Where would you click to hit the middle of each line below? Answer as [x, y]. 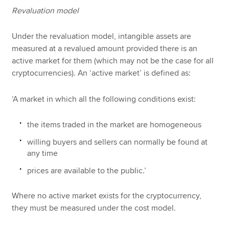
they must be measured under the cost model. [94, 208]
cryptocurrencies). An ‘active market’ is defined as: [101, 73]
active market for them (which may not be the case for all [113, 61]
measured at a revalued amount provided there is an [105, 49]
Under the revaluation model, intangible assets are [102, 37]
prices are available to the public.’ [88, 170]
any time [43, 153]
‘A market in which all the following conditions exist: [104, 99]
